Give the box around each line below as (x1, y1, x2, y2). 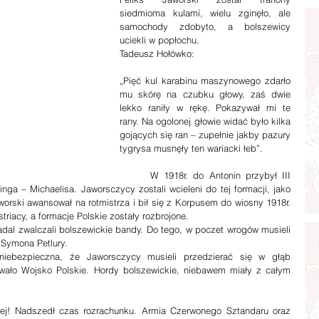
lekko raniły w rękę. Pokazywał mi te (120, 102, 291, 113)
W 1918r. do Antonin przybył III (120, 169, 151, 181)
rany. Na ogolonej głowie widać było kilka (120, 115, 291, 127)
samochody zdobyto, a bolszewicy (120, 21, 291, 32)
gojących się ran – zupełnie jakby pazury (120, 129, 291, 140)
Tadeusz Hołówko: (120, 48, 194, 59)
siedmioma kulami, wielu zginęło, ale (120, 7, 291, 19)
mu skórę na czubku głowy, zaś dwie (120, 88, 291, 100)
